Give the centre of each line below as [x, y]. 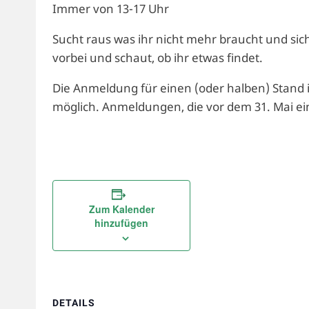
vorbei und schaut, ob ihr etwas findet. [158, 58]
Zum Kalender [121, 209]
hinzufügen [121, 223]
